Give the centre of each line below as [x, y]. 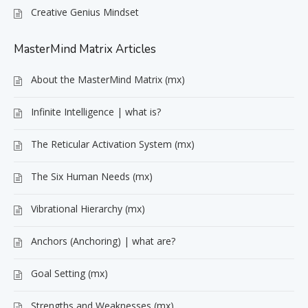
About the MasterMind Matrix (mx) [108, 79]
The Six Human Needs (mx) [92, 176]
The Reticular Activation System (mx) [113, 144]
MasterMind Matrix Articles [85, 49]
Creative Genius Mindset [85, 12]
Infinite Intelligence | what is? [96, 111]
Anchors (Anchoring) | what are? [103, 241]
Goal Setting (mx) [69, 273]
